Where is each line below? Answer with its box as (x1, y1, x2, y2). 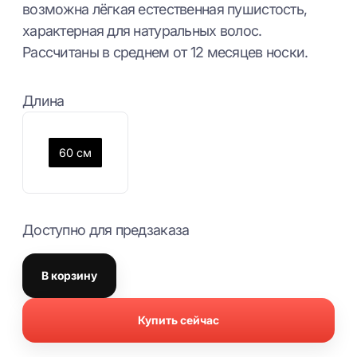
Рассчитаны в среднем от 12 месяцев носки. (22, 44, 308, 61)
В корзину (41, 268, 97, 282)
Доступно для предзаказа (22, 221, 190, 238)
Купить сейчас (138, 312, 219, 327)
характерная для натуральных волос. (22, 22, 262, 40)
